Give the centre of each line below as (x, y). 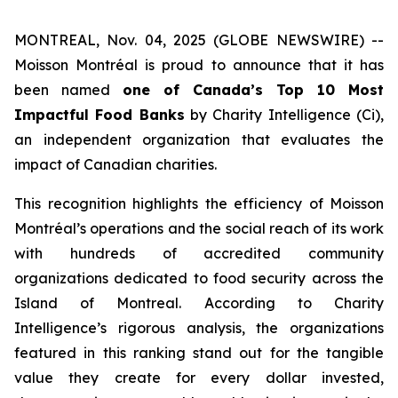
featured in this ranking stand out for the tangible (199, 353)
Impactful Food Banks (99, 115)
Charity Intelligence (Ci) (297, 115)
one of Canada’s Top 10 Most (253, 90)
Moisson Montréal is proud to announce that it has (199, 65)
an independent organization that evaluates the (199, 139)
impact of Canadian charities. (115, 164)
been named (68, 90)
